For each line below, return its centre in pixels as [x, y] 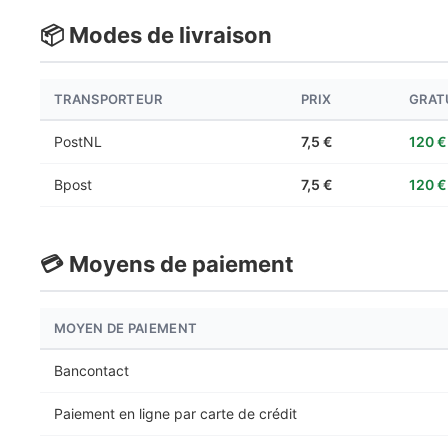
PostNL [78, 141]
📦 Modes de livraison [156, 35]
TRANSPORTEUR [108, 99]
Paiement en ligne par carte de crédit [175, 413]
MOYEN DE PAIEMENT [126, 328]
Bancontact [91, 370]
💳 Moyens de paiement [167, 264]
